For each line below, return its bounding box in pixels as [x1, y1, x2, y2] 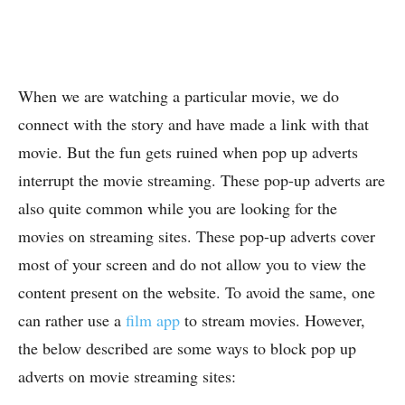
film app [126, 309, 180, 332]
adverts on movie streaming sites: [18, 365, 236, 388]
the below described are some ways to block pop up [18, 337, 356, 360]
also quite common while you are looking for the [18, 197, 337, 220]
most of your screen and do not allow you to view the [18, 253, 366, 276]
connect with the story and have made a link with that [18, 113, 369, 136]
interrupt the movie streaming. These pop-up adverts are [18, 169, 385, 192]
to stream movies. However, [180, 309, 365, 332]
